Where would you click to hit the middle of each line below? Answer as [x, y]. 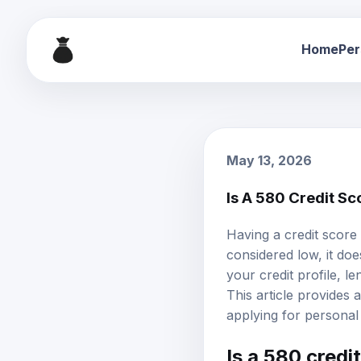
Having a [255, 232]
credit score [321, 232]
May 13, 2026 [269, 159]
